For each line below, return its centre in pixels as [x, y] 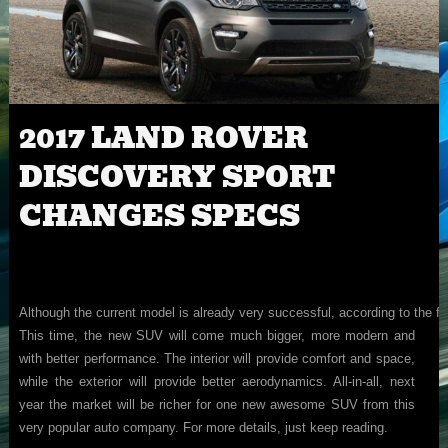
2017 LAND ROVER [163, 139]
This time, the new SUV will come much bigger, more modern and [216, 336]
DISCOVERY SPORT [176, 178]
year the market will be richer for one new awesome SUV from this [216, 405]
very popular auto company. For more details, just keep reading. [203, 428]
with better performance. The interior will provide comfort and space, [216, 359]
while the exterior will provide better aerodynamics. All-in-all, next [216, 382]
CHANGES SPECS [159, 217]
